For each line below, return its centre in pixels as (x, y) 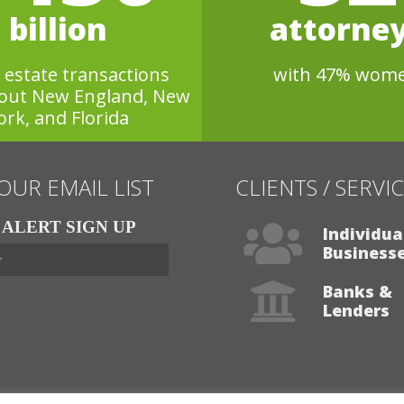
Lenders (356, 310)
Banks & (358, 291)
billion (58, 28)
